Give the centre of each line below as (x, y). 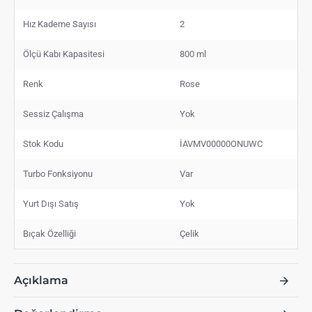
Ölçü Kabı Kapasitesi (64, 54)
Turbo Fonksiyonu (58, 174)
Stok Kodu (43, 144)
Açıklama (41, 281)
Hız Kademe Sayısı (60, 24)
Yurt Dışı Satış (51, 204)
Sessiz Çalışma (53, 114)
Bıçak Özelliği (49, 234)
